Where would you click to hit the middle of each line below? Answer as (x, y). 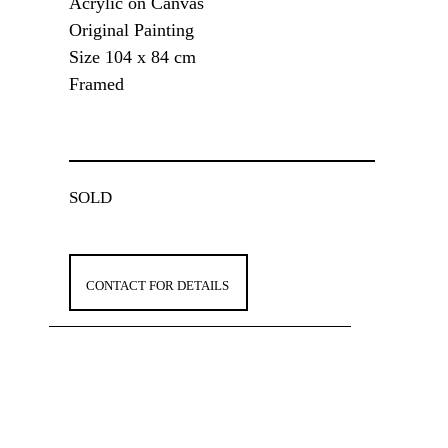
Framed (96, 84)
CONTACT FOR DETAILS (157, 286)
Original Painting (131, 30)
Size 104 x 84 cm (134, 57)
